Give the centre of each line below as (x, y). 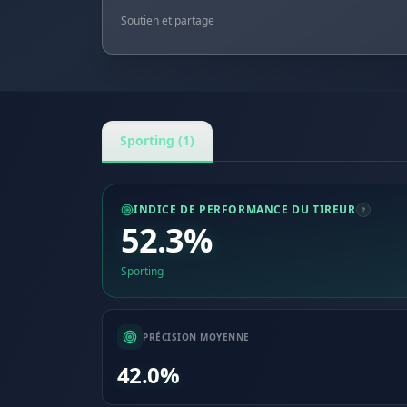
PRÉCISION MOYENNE (196, 337)
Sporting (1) (157, 140)
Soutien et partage (168, 20)
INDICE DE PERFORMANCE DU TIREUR (245, 209)
